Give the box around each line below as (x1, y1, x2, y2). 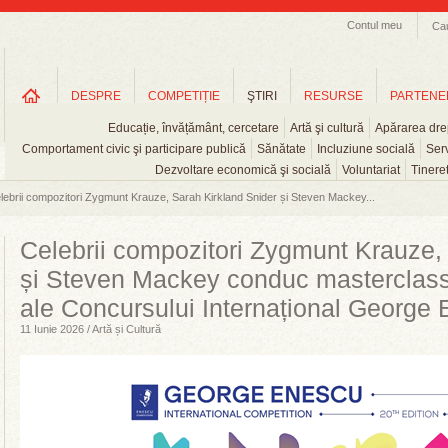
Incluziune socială (316, 142, 415, 156)
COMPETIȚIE (148, 89, 220, 103)
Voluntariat (342, 163, 400, 177)
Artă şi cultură (290, 121, 364, 135)
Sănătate (256, 142, 306, 156)
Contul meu (347, 19, 402, 31)
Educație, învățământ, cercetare (108, 121, 279, 135)
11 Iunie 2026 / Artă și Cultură (20, 323, 161, 335)
